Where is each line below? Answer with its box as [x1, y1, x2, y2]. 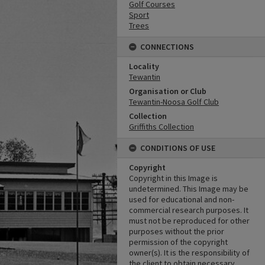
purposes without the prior [129, 226, 224, 237]
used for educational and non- [129, 194, 234, 205]
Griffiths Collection [129, 121, 194, 132]
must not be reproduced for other [129, 215, 250, 226]
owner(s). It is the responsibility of [129, 247, 250, 258]
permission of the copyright [129, 237, 228, 247]
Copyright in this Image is [129, 173, 218, 183]
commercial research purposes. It [129, 205, 248, 215]
